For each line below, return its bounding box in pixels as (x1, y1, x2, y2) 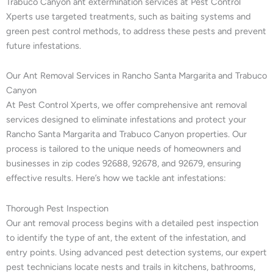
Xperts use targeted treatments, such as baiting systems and (6, 10, 251, 22)
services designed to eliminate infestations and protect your (6, 114, 246, 126)
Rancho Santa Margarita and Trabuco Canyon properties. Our (6, 129, 247, 140)
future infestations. (6, 40, 81, 51)
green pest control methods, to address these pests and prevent (6, 25, 266, 37)
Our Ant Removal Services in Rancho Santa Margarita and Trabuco (6, 70, 267, 82)
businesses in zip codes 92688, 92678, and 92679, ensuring (6, 158, 241, 169)
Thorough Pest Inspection (6, 202, 108, 214)
